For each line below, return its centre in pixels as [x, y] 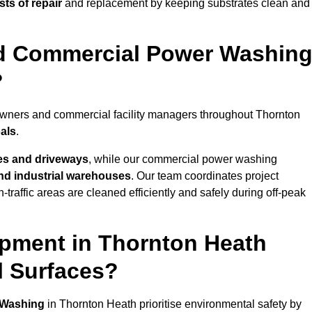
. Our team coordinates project [205, 176]
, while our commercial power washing [183, 159]
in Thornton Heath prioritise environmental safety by [173, 304]
